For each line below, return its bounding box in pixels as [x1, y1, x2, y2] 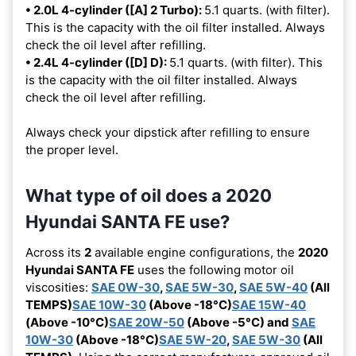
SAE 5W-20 [159, 331, 226, 347]
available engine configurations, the [91, 244, 298, 260]
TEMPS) [25, 296, 72, 312]
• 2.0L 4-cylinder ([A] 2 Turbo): [25, 2, 204, 17]
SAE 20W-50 [109, 314, 184, 330]
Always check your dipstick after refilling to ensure [25, 124, 310, 140]
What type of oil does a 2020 [25, 184, 272, 206]
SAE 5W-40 [239, 279, 308, 295]
